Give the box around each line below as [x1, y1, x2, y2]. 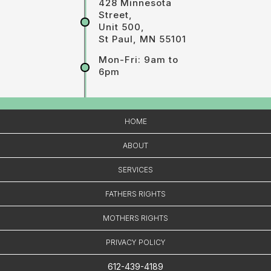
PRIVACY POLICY [105, 237, 166, 247]
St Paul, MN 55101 [98, 33, 186, 45]
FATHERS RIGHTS [105, 189, 166, 198]
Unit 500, [98, 21, 145, 33]
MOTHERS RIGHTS [103, 213, 168, 223]
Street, [98, 9, 132, 21]
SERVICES [118, 165, 153, 174]
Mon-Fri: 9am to [98, 54, 178, 66]
